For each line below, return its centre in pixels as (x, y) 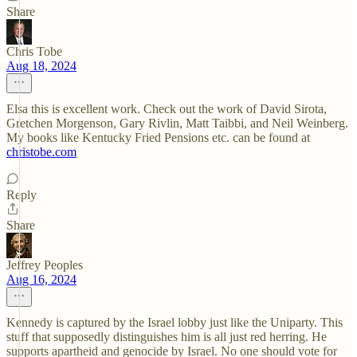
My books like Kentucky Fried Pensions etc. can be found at (158, 137)
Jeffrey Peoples (45, 265)
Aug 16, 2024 (41, 279)
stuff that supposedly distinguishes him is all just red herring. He (167, 337)
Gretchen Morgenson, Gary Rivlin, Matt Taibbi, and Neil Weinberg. (177, 123)
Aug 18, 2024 (41, 66)
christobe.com (41, 152)
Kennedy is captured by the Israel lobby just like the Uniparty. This (175, 322)
